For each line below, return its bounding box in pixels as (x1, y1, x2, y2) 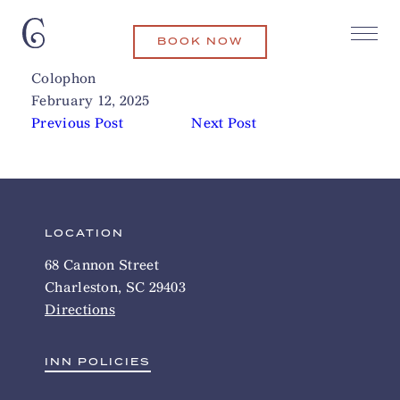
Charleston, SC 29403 (45, 279, 186, 296)
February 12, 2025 (31, 92, 150, 109)
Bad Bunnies (31, 47, 116, 64)
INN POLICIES (45, 354, 151, 370)
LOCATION (45, 226, 124, 241)
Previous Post (31, 114, 123, 131)
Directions (45, 301, 115, 318)
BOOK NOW (157, 34, 243, 49)
